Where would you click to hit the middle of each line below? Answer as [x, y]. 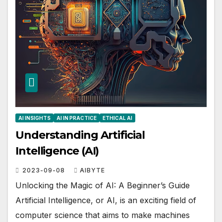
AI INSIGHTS [34, 118]
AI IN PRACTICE [77, 118]
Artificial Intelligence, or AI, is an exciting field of [106, 200]
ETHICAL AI [117, 118]
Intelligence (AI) [57, 151]
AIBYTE [92, 170]
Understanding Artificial [80, 135]
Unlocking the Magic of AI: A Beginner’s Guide [103, 185]
